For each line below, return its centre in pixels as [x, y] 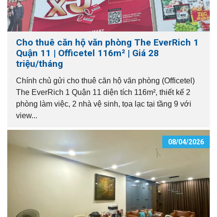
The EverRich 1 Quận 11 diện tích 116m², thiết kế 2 [103, 93]
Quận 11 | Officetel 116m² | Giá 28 [87, 53]
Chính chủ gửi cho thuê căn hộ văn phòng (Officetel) [105, 81]
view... [27, 116]
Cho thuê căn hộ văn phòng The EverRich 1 [107, 43]
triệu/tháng [39, 64]
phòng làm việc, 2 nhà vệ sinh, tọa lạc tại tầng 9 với [104, 104]
